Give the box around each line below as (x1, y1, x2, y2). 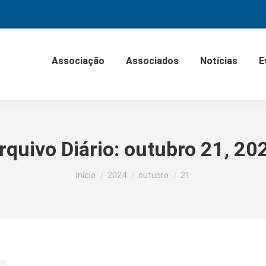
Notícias (199, 55, 237, 66)
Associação (51, 55, 104, 66)
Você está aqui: (76, 164, 140, 175)
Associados (125, 55, 179, 66)
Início (76, 170, 96, 180)
